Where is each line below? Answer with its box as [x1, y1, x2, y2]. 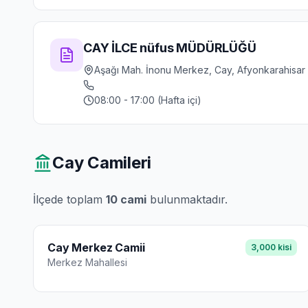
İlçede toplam [33, 192, 106, 206]
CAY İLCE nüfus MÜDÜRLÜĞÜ [83, 41, 256, 55]
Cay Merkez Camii [47, 241, 145, 254]
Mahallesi [82, 256, 127, 268]
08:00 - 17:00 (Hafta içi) [94, 94, 201, 106]
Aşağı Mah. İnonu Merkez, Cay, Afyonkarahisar [94, 64, 305, 76]
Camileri [83, 153, 152, 173]
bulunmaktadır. [146, 192, 228, 206]
